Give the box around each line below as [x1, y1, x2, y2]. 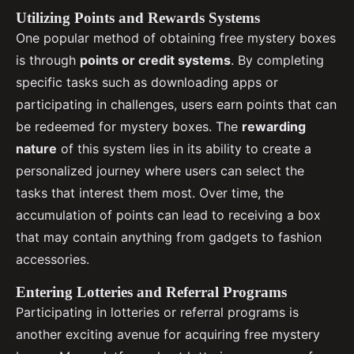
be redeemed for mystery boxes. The [16, 119, 242, 134]
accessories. [16, 251, 89, 267]
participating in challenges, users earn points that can [16, 96, 337, 112]
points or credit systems [80, 52, 231, 68]
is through [16, 52, 80, 68]
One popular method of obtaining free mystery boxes [16, 30, 336, 46]
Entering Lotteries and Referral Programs [16, 284, 287, 300]
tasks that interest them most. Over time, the [16, 185, 284, 201]
